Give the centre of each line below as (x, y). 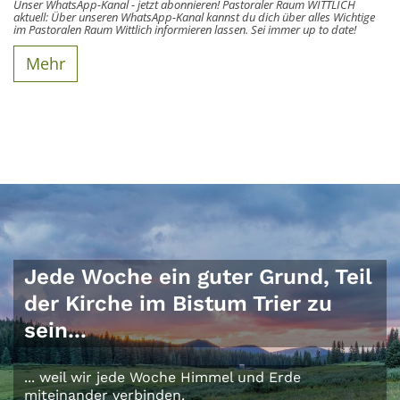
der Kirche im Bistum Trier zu (178, 303)
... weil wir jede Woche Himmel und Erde (162, 377)
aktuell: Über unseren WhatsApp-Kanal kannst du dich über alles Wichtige (194, 17)
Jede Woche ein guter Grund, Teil (198, 276)
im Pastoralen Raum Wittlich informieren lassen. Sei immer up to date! (185, 29)
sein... (55, 329)
